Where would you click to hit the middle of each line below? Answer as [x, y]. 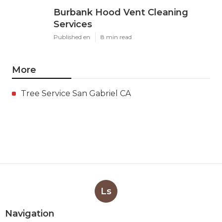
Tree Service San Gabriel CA [76, 93]
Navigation [30, 213]
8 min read [116, 37]
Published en [72, 37]
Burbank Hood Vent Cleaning [121, 12]
